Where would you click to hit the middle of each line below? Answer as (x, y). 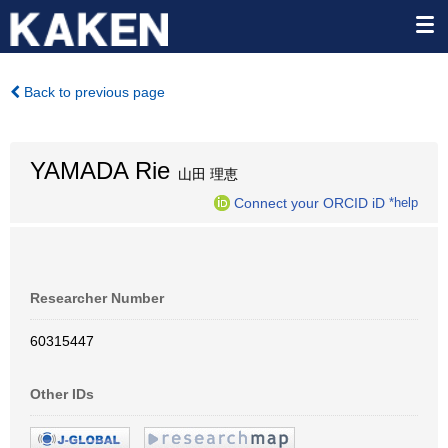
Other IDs (62, 394)
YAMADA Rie (100, 170)
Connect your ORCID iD (309, 202)
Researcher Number (97, 298)
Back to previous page (92, 92)
